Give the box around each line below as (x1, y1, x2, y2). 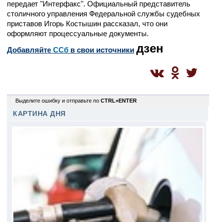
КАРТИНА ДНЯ (13, 110, 66, 117)
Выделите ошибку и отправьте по (15, 98, 101, 104)
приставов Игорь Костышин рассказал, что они (7, 19, 167, 28)
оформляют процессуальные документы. (7, 29, 149, 38)
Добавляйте (7, 46, 53, 54)
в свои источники (68, 46, 134, 54)
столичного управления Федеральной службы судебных (7, 9, 200, 18)
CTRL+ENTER (101, 98, 137, 104)
